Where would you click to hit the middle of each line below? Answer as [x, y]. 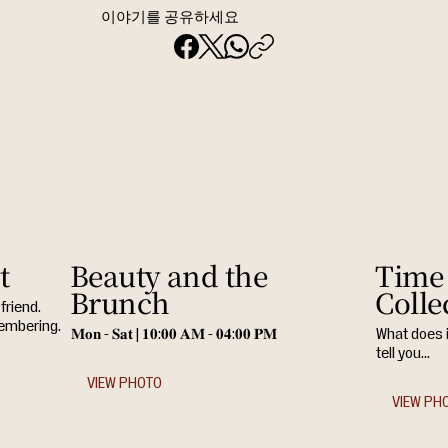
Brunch [119, 302]
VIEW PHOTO [124, 383]
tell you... [403, 354]
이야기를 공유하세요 [169, 18]
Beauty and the [168, 275]
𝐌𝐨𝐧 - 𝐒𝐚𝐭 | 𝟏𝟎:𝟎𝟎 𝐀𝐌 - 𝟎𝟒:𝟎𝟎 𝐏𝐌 [173, 335]
